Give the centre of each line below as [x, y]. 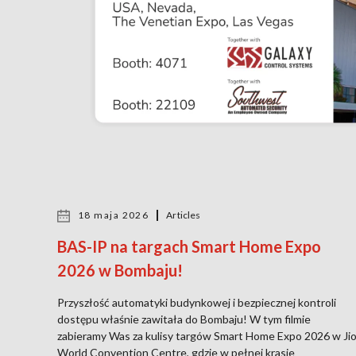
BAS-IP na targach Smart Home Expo [189, 246]
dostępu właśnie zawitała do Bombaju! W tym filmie [184, 319]
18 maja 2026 [114, 215]
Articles [184, 215]
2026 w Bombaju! [120, 270]
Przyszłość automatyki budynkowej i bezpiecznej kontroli [197, 302]
